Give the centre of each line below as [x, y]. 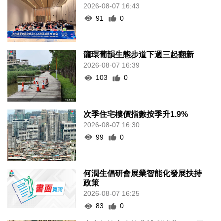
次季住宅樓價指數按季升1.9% [136, 114]
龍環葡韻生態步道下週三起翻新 [139, 55]
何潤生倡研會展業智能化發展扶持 [143, 174]
